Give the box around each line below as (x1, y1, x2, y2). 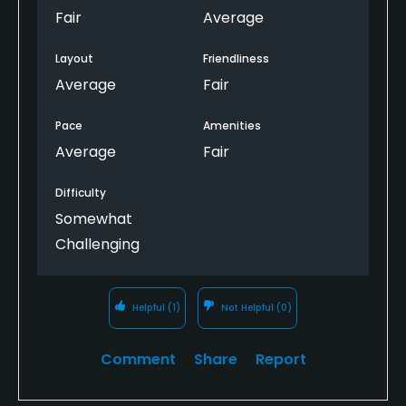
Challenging (55, 233, 140, 255)
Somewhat (55, 208, 132, 229)
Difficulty (55, 184, 106, 200)
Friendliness (203, 50, 269, 66)
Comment (100, 348, 176, 370)
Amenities (203, 117, 261, 133)
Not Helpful (217, 300, 276, 314)
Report (255, 348, 306, 370)
